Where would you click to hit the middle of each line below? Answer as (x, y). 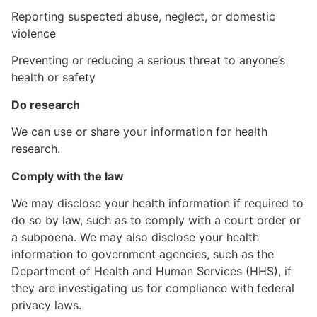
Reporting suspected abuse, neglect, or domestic (143, 16)
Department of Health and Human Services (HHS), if (151, 271)
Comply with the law (68, 176)
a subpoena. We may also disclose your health (135, 237)
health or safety (53, 77)
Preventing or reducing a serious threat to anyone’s (148, 60)
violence (34, 33)
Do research (46, 104)
